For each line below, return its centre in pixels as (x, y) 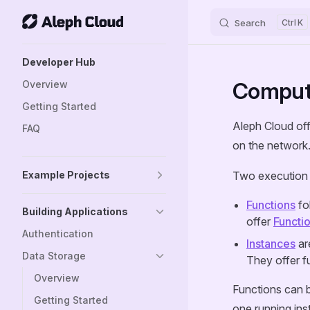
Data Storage (54, 256)
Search (250, 23)
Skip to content (54, 23)
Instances (271, 244)
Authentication (58, 234)
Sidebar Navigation (70, 53)
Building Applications (75, 211)
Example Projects (66, 175)
